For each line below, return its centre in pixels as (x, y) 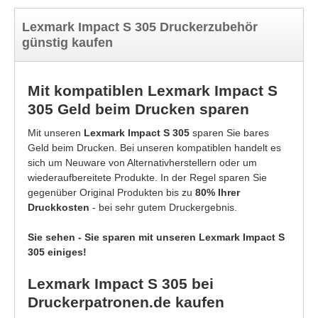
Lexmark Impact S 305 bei (121, 284)
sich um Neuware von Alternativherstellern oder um (142, 163)
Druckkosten (59, 208)
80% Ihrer (218, 193)
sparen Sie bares (231, 133)
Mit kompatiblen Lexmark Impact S (153, 91)
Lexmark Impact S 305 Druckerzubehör (140, 27)
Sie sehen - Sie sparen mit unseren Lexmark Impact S (156, 237)
